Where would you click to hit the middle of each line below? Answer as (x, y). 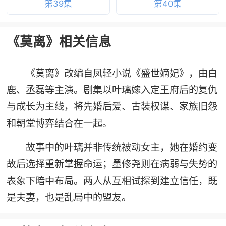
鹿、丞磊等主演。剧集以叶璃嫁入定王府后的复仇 (112, 90)
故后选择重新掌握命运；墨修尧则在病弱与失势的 (112, 164)
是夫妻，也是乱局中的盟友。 (69, 197)
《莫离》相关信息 (59, 42)
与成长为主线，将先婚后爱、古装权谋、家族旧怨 (112, 106)
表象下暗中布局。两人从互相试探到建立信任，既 (112, 180)
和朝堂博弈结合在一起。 (59, 123)
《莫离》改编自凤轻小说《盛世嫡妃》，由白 (122, 73)
